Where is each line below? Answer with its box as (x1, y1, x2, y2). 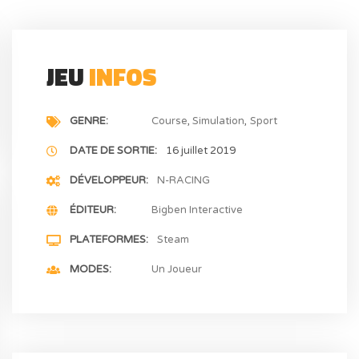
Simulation (192, 115, 245, 128)
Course (151, 115, 188, 128)
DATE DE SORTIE (70, 144, 155, 158)
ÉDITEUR (70, 204, 115, 217)
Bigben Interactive (151, 204, 244, 217)
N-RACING (156, 174, 210, 188)
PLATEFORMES (70, 233, 147, 247)
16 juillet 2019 (165, 144, 236, 158)
